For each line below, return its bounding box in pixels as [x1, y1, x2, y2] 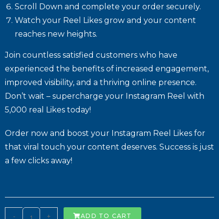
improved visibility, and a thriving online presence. [5, 77, 197, 87]
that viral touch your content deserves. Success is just [5, 142, 214, 152]
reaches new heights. [15, 29, 97, 39]
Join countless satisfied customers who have [5, 50, 177, 60]
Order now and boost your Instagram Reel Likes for [5, 128, 205, 138]
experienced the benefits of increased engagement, [5, 64, 209, 73]
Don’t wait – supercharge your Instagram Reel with [5, 91, 204, 101]
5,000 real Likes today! [5, 105, 91, 114]
